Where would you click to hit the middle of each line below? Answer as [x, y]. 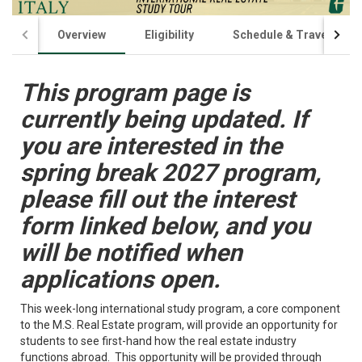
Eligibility [169, 34]
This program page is [135, 92]
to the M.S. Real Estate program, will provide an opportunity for [179, 324]
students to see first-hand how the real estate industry [158, 341]
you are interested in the [151, 145]
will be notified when [131, 252]
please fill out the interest [158, 199]
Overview [82, 34]
